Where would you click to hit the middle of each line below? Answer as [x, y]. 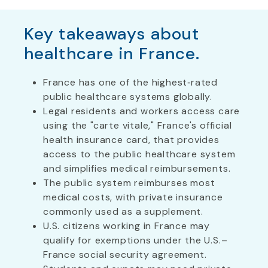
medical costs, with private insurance [133, 197]
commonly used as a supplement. [124, 211]
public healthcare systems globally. [128, 97]
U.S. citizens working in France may [127, 226]
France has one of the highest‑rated [130, 82]
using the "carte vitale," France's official [138, 125]
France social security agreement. [125, 255]
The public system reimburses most [129, 183]
